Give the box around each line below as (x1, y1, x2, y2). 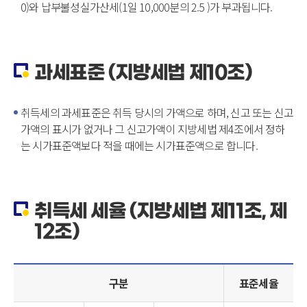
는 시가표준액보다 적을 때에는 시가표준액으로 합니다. (21, 137, 258, 153)
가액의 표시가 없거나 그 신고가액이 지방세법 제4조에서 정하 (21, 121, 285, 137)
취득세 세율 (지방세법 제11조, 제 (34, 200, 288, 223)
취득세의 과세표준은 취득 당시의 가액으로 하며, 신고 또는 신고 (21, 104, 294, 121)
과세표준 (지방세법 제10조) (34, 62, 251, 85)
